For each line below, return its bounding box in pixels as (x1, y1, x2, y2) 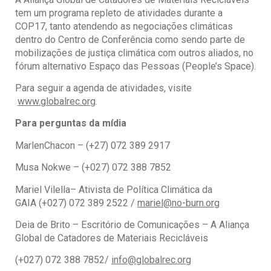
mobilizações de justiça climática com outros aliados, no (15, 47, 253, 59)
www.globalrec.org (18, 96, 96, 108)
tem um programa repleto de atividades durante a (15, 7, 223, 19)
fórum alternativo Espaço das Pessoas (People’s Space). (15, 60, 256, 72)
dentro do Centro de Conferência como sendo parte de (15, 33, 245, 45)
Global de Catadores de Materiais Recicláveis (15, 232, 208, 244)
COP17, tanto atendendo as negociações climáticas (15, 20, 233, 32)
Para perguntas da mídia (15, 117, 126, 129)
